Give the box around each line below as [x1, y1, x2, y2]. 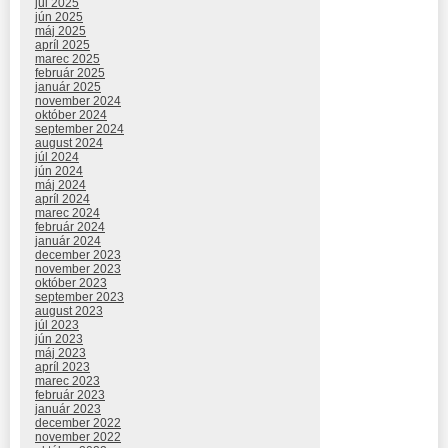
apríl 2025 [35, 37, 90, 52]
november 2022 [35, 429, 121, 444]
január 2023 [35, 401, 101, 416]
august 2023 [35, 303, 103, 318]
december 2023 [35, 247, 121, 262]
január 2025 [35, 79, 101, 94]
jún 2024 [35, 163, 83, 178]
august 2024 [35, 135, 103, 150]
